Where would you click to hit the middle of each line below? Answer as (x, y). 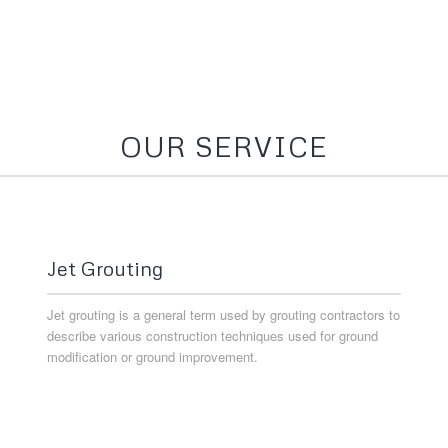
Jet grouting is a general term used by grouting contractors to (223, 315)
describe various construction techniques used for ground (212, 336)
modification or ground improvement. (152, 357)
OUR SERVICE (224, 146)
